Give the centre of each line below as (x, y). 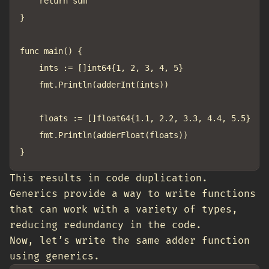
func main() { (51, 51)
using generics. (55, 256)
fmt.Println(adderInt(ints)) (29, 85)
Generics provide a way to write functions (133, 194)
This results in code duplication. (109, 178)
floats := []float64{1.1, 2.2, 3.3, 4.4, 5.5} (29, 118)
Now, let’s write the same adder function (130, 241)
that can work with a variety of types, (124, 210)
